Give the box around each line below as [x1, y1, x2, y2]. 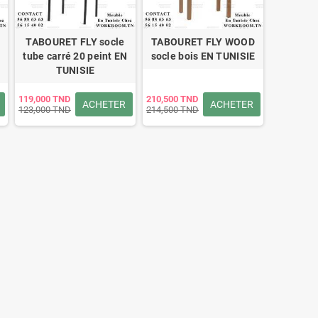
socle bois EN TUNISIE [150, 50, 256, 62]
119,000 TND [18, 94, 70, 104]
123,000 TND [18, 104, 71, 115]
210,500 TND [146, 94, 198, 104]
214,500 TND [146, 104, 199, 115]
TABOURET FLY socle [26, 36, 125, 48]
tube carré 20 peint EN [23, 50, 128, 62]
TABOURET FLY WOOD [151, 36, 255, 48]
